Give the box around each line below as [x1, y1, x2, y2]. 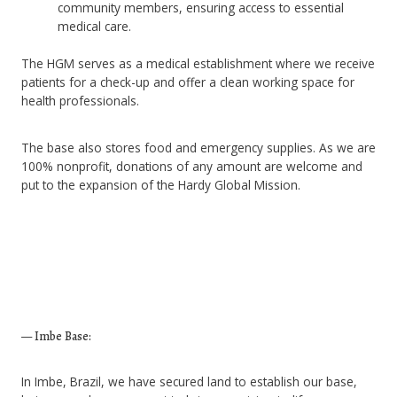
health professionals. [21, 91, 139, 109]
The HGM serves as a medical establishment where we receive [21, 54, 375, 72]
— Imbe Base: [21, 327, 91, 345]
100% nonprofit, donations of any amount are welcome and [21, 157, 362, 175]
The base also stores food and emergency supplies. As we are [21, 138, 376, 156]
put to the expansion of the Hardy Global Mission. [21, 175, 300, 193]
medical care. [58, 18, 132, 35]
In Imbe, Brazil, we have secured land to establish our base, [21, 372, 357, 390]
